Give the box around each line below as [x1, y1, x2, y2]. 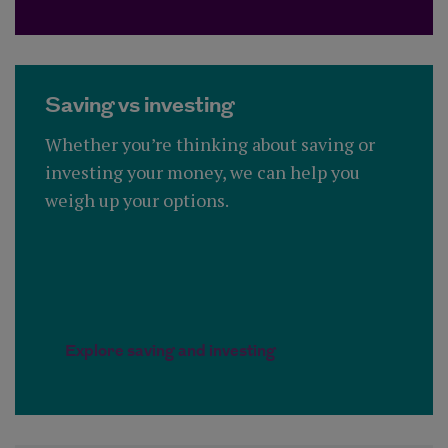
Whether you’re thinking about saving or [45, 131, 375, 156]
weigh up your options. [45, 187, 229, 212]
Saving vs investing [45, 88, 234, 122]
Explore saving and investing [65, 339, 276, 363]
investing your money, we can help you [45, 159, 360, 184]
